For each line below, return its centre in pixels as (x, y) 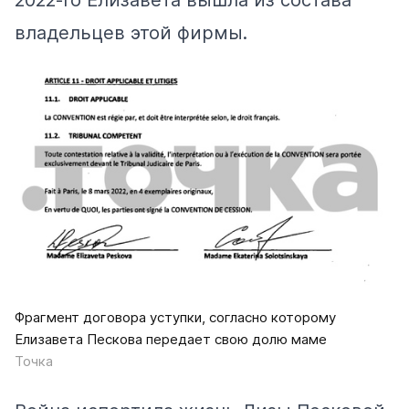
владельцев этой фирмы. (131, 33)
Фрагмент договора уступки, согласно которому (175, 318)
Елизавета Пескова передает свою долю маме (173, 340)
